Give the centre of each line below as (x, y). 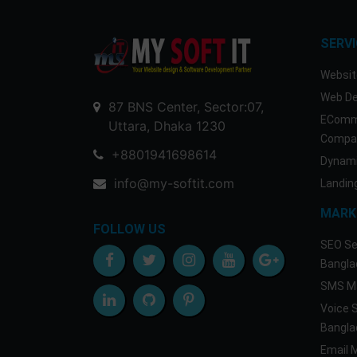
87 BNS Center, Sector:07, (186, 107)
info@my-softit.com (174, 183)
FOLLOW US (129, 229)
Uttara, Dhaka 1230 (167, 126)
